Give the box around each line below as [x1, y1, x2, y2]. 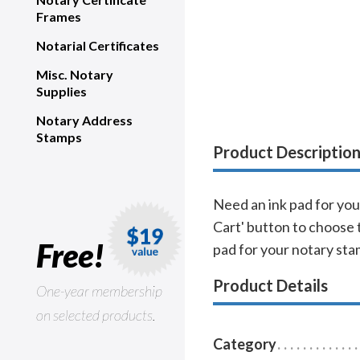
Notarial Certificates [36, 38, 159, 53]
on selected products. [36, 306, 155, 324]
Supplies [36, 84, 87, 99]
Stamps [36, 129, 82, 145]
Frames [36, 9, 81, 24]
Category [213, 335, 276, 354]
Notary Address [36, 112, 133, 128]
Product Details [213, 276, 328, 296]
